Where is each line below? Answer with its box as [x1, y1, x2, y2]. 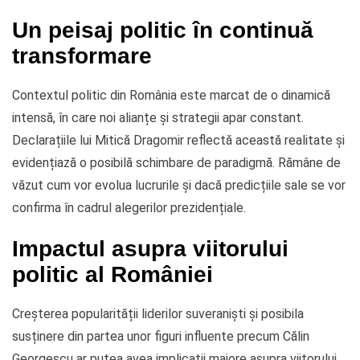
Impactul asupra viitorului [12, 235, 288, 261]
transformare [12, 42, 152, 68]
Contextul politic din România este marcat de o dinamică [12, 87, 330, 103]
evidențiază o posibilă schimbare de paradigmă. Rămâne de [12, 154, 341, 170]
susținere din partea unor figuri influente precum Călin [12, 328, 309, 344]
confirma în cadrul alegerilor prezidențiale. [12, 199, 246, 215]
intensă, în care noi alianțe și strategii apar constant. [12, 109, 304, 125]
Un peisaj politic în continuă [12, 16, 313, 43]
